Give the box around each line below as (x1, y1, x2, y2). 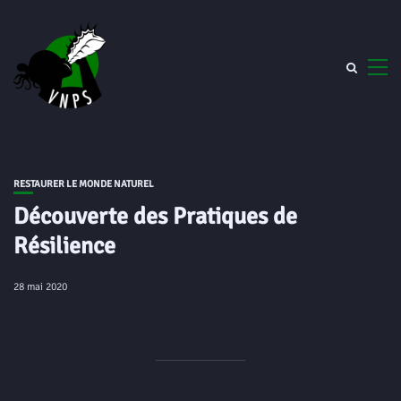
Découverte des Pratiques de (13, 202, 297, 231)
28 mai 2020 (13, 280, 67, 294)
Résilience (13, 232, 115, 260)
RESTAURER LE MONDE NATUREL (13, 178, 154, 190)
